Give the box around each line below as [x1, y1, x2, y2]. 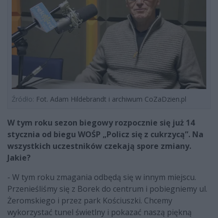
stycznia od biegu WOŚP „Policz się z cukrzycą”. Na [7, 129, 203, 140]
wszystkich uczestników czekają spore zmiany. [7, 141, 191, 152]
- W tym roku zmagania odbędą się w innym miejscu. [7, 172, 196, 183]
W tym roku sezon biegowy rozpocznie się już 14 [7, 117, 195, 128]
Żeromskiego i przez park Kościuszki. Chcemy [7, 195, 172, 206]
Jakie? [7, 152, 31, 163]
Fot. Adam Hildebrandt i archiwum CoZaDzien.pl [34, 94, 186, 104]
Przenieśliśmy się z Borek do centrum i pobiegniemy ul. [7, 183, 207, 195]
